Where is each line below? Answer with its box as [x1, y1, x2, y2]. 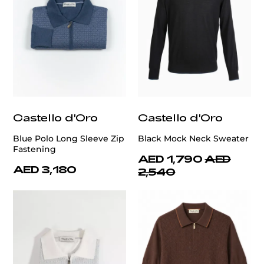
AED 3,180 [13, 163, 77, 175]
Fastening [13, 143, 56, 154]
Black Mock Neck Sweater [138, 133, 249, 144]
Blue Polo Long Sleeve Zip [13, 133, 124, 144]
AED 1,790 [138, 152, 203, 164]
